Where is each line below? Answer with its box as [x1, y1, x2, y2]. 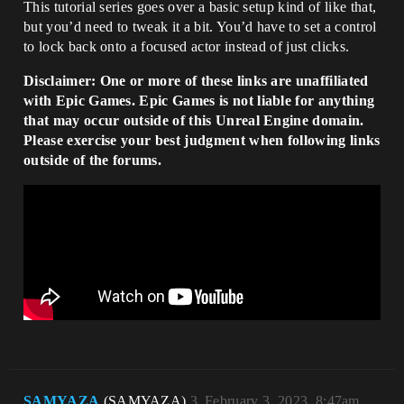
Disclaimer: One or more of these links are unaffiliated [23, 72, 369, 88]
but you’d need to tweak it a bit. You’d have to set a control [23, 18, 377, 34]
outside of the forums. [23, 151, 162, 168]
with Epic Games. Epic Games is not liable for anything [23, 92, 375, 108]
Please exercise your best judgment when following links [23, 132, 381, 148]
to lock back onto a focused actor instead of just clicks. [23, 38, 350, 54]
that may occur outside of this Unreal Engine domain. [23, 112, 364, 128]
